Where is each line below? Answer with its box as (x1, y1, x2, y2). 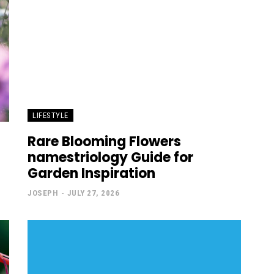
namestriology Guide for (28, 148, 193, 168)
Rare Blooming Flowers (28, 132, 181, 152)
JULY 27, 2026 (67, 188, 119, 198)
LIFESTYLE (32, 111, 68, 120)
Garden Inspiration (28, 164, 155, 183)
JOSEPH (28, 188, 58, 198)
